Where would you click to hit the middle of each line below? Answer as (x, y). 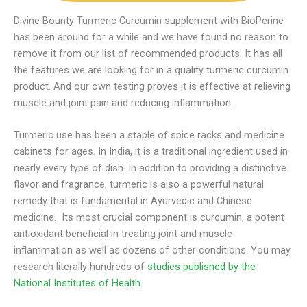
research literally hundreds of (81, 266)
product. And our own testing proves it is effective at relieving (152, 86)
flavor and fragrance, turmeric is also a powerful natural (139, 184)
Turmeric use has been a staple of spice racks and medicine (149, 135)
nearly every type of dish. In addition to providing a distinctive (150, 168)
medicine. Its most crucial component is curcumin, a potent (149, 217)
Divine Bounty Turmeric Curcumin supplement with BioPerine (149, 20)
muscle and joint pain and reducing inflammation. (123, 102)
